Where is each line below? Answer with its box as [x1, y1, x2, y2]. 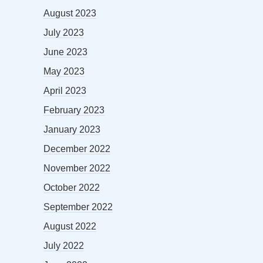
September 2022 [43, 202, 113, 213]
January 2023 [43, 124, 100, 135]
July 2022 [43, 241, 84, 251]
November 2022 [43, 163, 110, 174]
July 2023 [43, 28, 84, 38]
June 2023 [43, 47, 87, 58]
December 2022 [43, 144, 110, 154]
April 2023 [43, 86, 86, 96]
